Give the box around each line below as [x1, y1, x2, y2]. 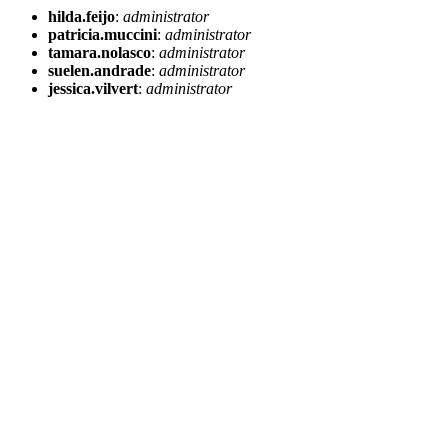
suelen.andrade [48, 62, 151, 79]
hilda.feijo [48, 8, 115, 25]
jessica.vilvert [48, 80, 138, 97]
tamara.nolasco [48, 44, 151, 61]
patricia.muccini [48, 26, 157, 43]
